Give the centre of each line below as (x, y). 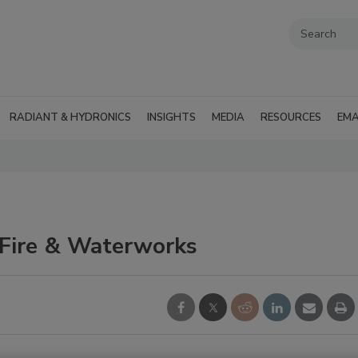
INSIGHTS (171, 117)
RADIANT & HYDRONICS (70, 117)
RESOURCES (291, 117)
